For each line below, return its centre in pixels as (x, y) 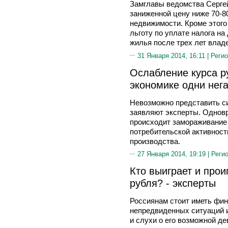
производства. (155, 141)
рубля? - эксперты (173, 183)
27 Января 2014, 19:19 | (174, 154)
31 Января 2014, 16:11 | (174, 55)
